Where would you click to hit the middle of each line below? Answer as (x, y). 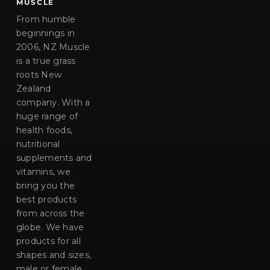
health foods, (44, 130)
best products (46, 199)
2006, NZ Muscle (53, 47)
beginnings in (46, 33)
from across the (50, 213)
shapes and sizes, (54, 255)
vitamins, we (43, 172)
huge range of (47, 116)
